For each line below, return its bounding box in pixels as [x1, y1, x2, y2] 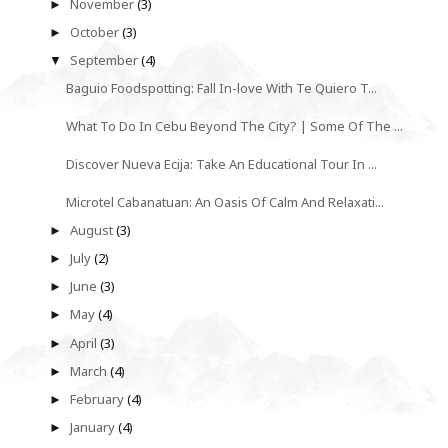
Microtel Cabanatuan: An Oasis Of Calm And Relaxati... [66, 193, 385, 212]
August [70, 220, 117, 239]
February [70, 390, 128, 409]
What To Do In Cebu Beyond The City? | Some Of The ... [66, 117, 404, 136]
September [70, 51, 142, 70]
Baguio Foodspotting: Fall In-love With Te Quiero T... [66, 79, 378, 98]
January [70, 418, 119, 437]
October [70, 22, 123, 41]
